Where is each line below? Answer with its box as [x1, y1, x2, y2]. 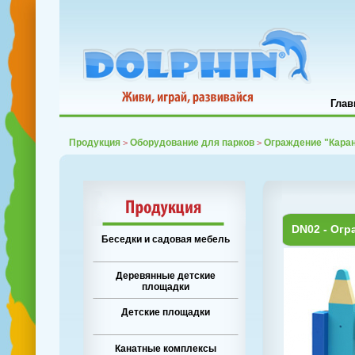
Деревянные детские [116, 270, 216, 281]
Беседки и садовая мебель [101, 234, 230, 245]
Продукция [69, 137, 120, 148]
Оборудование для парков [130, 137, 254, 148]
